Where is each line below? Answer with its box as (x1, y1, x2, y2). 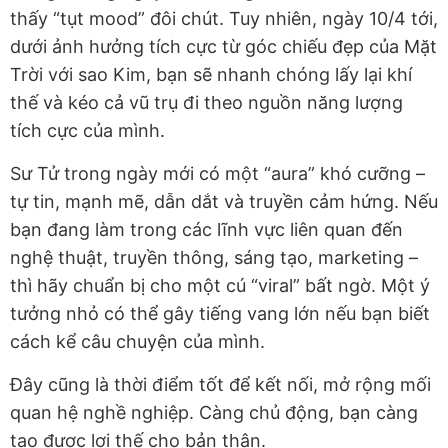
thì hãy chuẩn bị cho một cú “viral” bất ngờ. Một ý (10, 275, 430, 297)
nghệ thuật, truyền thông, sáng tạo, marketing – (10, 247, 418, 269)
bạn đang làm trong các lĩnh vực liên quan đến (10, 219, 403, 241)
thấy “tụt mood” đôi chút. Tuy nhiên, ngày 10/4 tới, (10, 8, 438, 30)
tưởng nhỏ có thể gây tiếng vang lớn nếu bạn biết (10, 303, 430, 325)
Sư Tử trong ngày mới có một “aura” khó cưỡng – (10, 163, 425, 185)
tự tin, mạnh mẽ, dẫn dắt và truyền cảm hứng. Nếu (10, 191, 438, 213)
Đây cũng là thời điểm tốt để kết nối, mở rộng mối (10, 374, 431, 396)
